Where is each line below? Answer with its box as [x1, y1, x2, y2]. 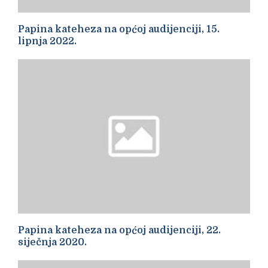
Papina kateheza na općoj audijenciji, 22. [18, 225, 221, 236]
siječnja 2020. [18, 237, 87, 248]
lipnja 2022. [18, 35, 77, 47]
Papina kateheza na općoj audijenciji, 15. [18, 23, 220, 35]
